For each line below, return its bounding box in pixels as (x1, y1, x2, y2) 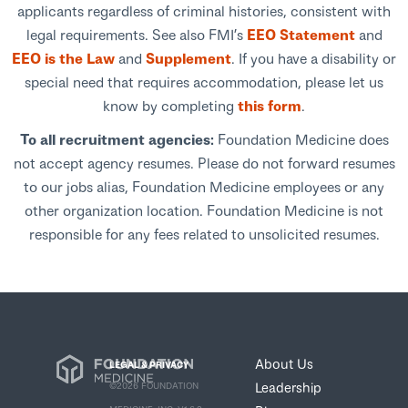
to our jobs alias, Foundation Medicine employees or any (24, 177, 384, 195)
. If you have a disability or (231, 48, 396, 66)
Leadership (255, 378, 321, 395)
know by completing (103, 96, 238, 114)
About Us (255, 354, 313, 372)
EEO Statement (246, 25, 355, 43)
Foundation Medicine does (217, 129, 389, 148)
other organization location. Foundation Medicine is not (25, 200, 383, 219)
